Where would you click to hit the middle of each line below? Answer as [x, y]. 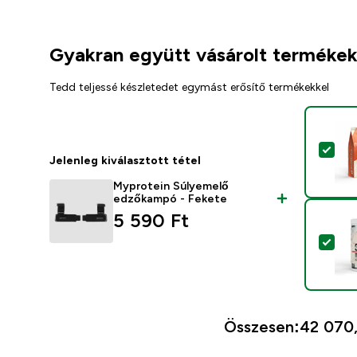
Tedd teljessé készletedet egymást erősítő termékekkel [189, 87]
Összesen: [262, 327]
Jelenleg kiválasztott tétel [125, 161]
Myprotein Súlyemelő [171, 186]
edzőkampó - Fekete [170, 199]
